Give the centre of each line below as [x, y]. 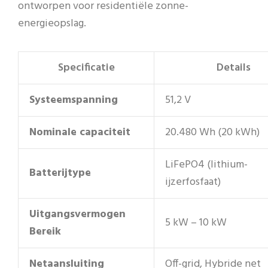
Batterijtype [60, 173]
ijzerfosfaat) [193, 182]
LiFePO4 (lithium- [206, 165]
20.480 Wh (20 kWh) [212, 132]
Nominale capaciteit [80, 132]
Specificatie [86, 68]
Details [233, 68]
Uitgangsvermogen [77, 214]
